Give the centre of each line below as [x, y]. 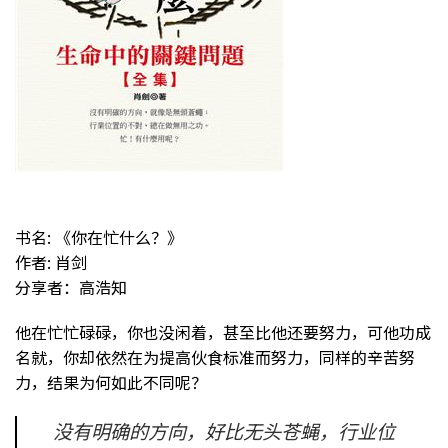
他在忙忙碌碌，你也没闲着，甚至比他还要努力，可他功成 [223, 332]
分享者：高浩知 [71, 286]
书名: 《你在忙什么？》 [99, 236]
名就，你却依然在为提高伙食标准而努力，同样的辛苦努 [215, 357]
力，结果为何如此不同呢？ [111, 382]
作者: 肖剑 [51, 261]
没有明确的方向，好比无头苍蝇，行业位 [224, 431]
